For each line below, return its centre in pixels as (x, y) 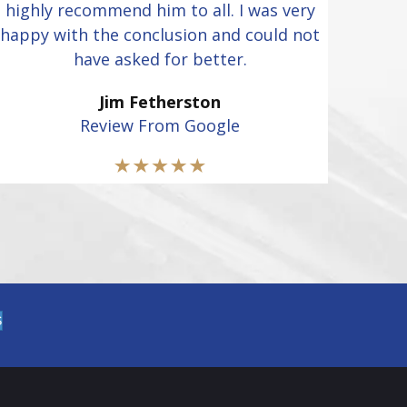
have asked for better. (160, 60)
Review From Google (160, 126)
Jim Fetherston (160, 102)
